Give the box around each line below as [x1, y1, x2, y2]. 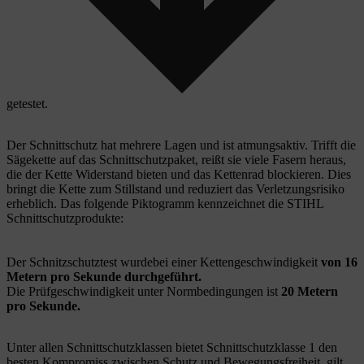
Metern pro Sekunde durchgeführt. [6, 269, 201, 284]
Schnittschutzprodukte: [6, 210, 123, 225]
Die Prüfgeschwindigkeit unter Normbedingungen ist [6, 284, 278, 298]
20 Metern [278, 284, 338, 298]
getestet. [6, 96, 48, 110]
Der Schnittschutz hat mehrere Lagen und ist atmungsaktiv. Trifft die [6, 137, 356, 152]
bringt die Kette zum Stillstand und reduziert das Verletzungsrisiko [6, 181, 344, 196]
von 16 [321, 254, 357, 269]
